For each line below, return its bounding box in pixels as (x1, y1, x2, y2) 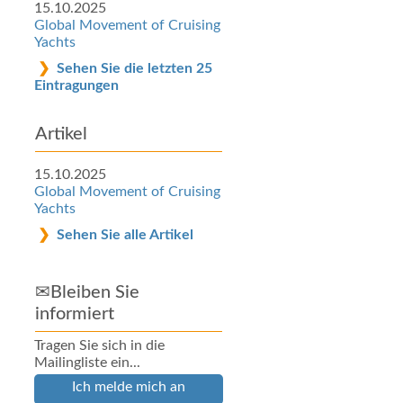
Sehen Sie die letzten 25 (56, 61, 212, 76)
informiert (34, 305, 114, 323)
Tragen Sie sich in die (33, 338, 165, 353)
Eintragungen (33, 78, 119, 93)
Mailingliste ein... (33, 355, 140, 370)
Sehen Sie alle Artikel (56, 228, 193, 242)
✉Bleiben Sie (34, 283, 139, 301)
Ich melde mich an (71, 380, 185, 394)
